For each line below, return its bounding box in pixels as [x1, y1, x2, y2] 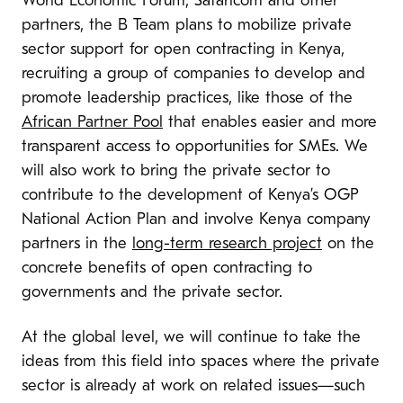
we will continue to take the [164, 328, 361, 346]
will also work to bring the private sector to [22, 162, 330, 180]
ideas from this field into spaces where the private [22, 353, 380, 371]
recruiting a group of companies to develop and [22, 65, 365, 83]
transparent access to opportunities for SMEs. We [22, 138, 368, 156]
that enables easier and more [163, 113, 377, 131]
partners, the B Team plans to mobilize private [22, 16, 352, 34]
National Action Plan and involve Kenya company [22, 210, 371, 228]
